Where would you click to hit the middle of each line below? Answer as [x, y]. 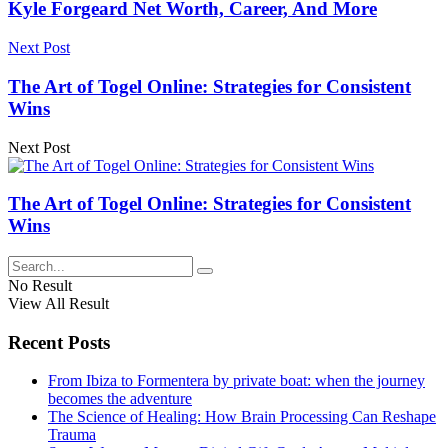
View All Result [58, 304]
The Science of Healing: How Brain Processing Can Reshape [242, 417]
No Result [40, 286]
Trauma [72, 435]
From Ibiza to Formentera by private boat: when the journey [236, 381]
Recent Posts [59, 342]
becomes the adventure [120, 399]
